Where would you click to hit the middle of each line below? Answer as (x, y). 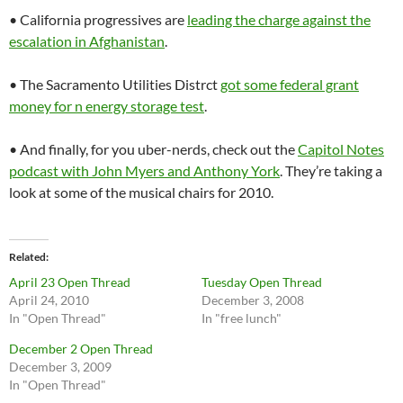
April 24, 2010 (49, 300)
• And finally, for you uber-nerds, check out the (153, 149)
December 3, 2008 (253, 300)
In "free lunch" (242, 318)
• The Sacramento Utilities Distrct (115, 85)
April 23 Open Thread (70, 282)
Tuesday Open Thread (262, 282)
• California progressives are (98, 20)
